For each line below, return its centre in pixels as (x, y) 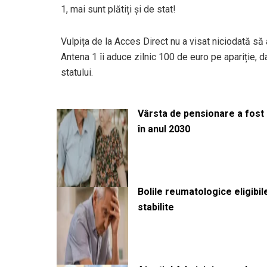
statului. (77, 72)
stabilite (156, 207)
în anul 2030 (164, 129)
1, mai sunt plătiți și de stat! (118, 9)
